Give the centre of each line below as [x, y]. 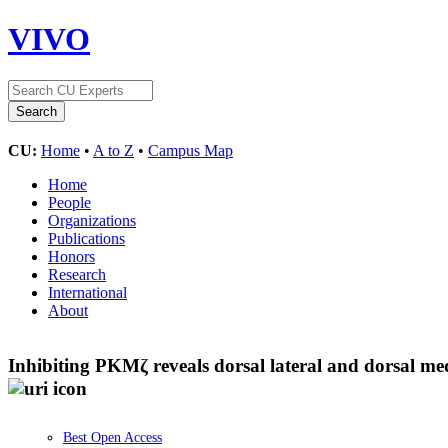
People [69, 202]
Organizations [92, 220]
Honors [71, 256]
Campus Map [190, 150]
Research [77, 274]
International [87, 292]
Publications [86, 238]
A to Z [113, 150]
